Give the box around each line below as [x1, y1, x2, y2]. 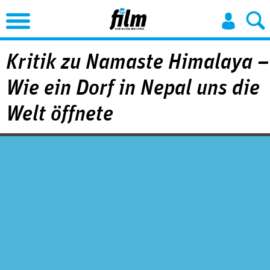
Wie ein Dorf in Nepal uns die [6, 77, 260, 99]
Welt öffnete [6, 103, 113, 125]
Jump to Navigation [99, 5, 183, 16]
